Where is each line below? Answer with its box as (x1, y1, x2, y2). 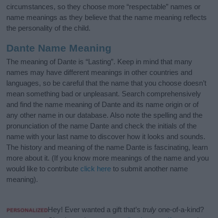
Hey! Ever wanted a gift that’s (48, 205, 143, 214)
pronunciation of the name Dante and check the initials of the (6, 122, 197, 130)
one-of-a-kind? (156, 205, 204, 214)
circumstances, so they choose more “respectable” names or (6, 2, 201, 11)
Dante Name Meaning (6, 42, 112, 54)
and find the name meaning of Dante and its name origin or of (6, 100, 199, 109)
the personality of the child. (6, 23, 91, 32)
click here (80, 164, 111, 173)
